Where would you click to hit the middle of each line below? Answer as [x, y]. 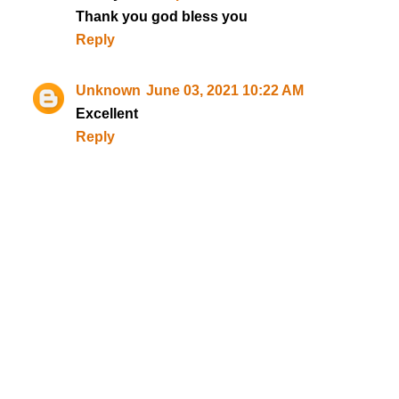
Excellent [106, 114]
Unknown [108, 91]
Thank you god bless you [161, 16]
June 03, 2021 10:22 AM [224, 91]
